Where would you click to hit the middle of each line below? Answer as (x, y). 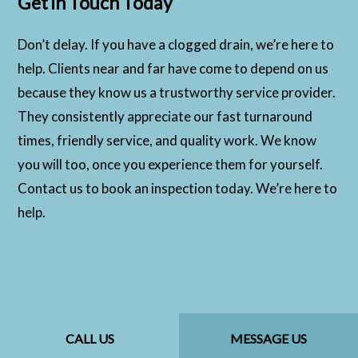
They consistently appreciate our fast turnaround (165, 117)
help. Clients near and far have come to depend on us (173, 69)
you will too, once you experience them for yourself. (171, 165)
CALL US (89, 338)
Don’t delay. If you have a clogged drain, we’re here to (176, 45)
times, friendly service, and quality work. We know (167, 141)
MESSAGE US (268, 338)
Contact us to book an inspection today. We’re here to (178, 189)
